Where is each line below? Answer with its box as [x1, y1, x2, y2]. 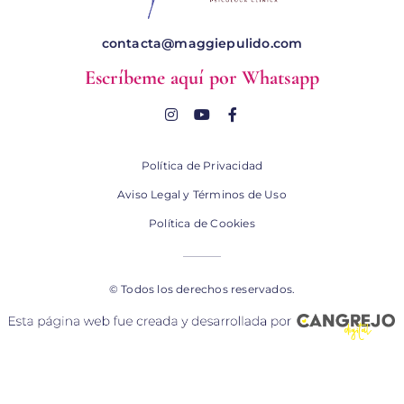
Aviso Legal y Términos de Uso [117, 187, 287, 201]
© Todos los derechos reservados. [108, 281, 296, 296]
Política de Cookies [149, 216, 255, 230]
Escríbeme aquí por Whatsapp [84, 66, 320, 90]
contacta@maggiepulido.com [101, 35, 303, 52]
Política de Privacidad [141, 158, 263, 172]
